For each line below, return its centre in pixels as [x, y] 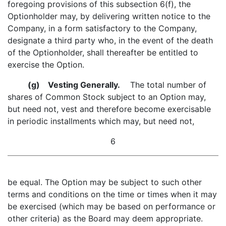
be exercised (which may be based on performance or [111, 206]
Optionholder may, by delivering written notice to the [109, 16]
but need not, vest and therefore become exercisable [109, 109]
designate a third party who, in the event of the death [110, 40]
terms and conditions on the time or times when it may [112, 194]
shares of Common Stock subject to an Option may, [107, 97]
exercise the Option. [46, 65]
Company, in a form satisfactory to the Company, [102, 28]
